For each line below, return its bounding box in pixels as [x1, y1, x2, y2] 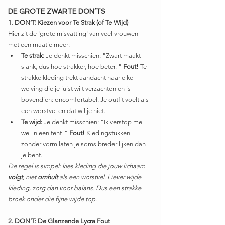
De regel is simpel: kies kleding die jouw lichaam [8, 162, 147, 170]
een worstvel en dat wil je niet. [21, 107, 105, 115]
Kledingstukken [85, 129, 132, 137]
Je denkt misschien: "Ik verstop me [42, 118, 144, 126]
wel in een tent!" [21, 129, 69, 137]
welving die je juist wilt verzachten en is [21, 85, 132, 93]
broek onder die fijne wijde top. [8, 195, 97, 203]
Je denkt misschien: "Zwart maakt [44, 52, 142, 60]
